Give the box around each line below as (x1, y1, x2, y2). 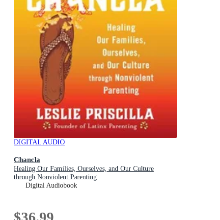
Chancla (14, 155, 40, 164)
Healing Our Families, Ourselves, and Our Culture (14, 165, 154, 172)
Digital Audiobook (26, 181, 77, 189)
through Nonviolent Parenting (14, 173, 97, 181)
